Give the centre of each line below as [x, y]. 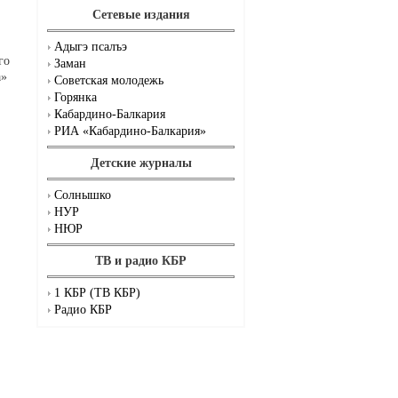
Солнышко [83, 195]
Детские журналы [141, 163]
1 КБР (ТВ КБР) [97, 293]
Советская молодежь [109, 81]
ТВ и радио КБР [141, 261]
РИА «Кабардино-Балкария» [130, 131]
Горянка [76, 98]
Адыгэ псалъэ [91, 47]
